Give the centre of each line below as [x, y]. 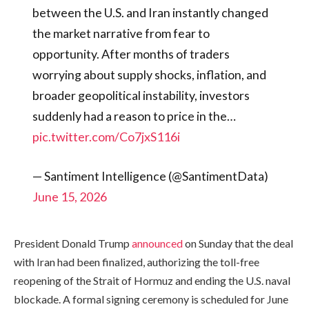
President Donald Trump [73, 243]
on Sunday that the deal [238, 243]
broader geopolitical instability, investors [141, 95]
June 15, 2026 [69, 197]
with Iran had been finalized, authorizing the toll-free [137, 261]
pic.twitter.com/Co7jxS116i [106, 136]
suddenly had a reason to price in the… [134, 116]
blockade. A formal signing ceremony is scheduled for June [151, 299]
